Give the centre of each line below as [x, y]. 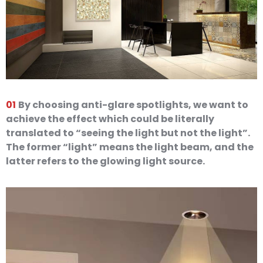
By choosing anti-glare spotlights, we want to [133, 105]
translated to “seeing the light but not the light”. [128, 133]
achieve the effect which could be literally [110, 119]
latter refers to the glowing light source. [105, 161]
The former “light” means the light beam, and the [130, 147]
